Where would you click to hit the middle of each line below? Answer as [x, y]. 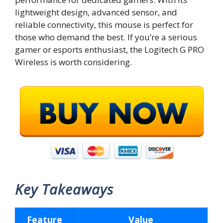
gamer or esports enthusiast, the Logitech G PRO [110, 50]
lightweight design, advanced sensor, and [96, 12]
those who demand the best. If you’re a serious [106, 37]
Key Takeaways [64, 189]
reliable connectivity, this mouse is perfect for [104, 25]
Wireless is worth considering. [73, 62]
